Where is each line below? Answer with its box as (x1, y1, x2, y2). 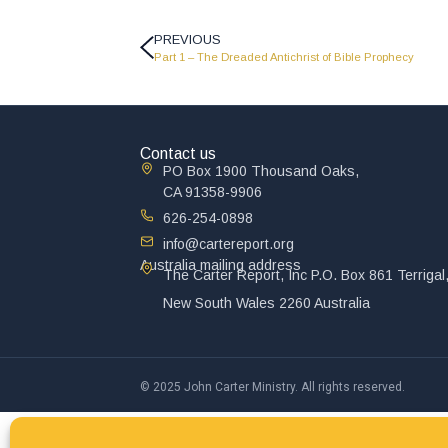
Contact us (140, 145, 216, 163)
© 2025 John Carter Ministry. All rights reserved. (140, 379, 405, 394)
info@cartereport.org (162, 236, 294, 253)
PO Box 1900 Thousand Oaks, (162, 163, 359, 180)
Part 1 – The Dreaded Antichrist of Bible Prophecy (154, 51, 414, 64)
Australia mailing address (140, 257, 301, 274)
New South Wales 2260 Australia (162, 294, 370, 311)
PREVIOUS (154, 32, 221, 48)
